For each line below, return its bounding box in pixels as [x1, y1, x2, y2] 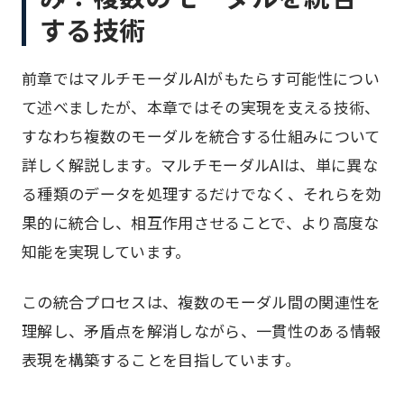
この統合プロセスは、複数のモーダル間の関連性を [22, 290, 381, 313]
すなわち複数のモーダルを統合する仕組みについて [22, 124, 381, 147]
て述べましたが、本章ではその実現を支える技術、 [22, 96, 381, 118]
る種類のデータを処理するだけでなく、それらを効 [22, 182, 381, 205]
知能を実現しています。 [22, 240, 191, 262]
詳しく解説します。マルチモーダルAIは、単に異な [22, 153, 379, 176]
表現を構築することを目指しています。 [22, 348, 301, 371]
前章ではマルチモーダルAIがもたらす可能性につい [22, 67, 381, 89]
